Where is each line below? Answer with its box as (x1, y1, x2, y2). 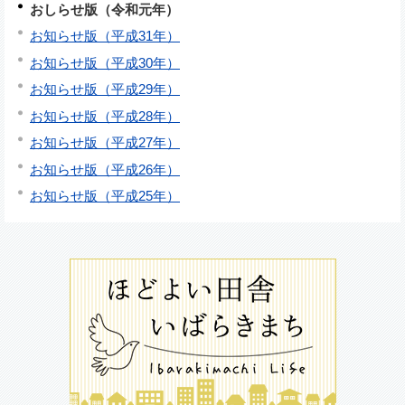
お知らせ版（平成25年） (30, 188, 180, 204)
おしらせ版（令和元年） (30, 2, 179, 18)
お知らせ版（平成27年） (30, 135, 180, 151)
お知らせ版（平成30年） (30, 54, 180, 71)
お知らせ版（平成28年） (30, 108, 180, 124)
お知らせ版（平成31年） (30, 28, 180, 44)
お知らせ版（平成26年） (30, 161, 180, 177)
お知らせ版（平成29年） (30, 81, 180, 98)
